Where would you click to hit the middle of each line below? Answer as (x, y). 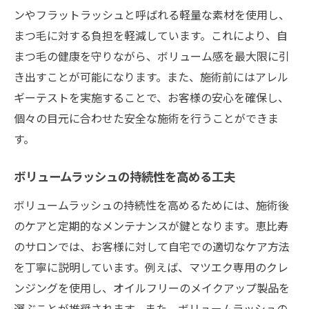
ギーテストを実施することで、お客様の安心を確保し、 (151, 97)
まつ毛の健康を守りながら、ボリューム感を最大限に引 (152, 56)
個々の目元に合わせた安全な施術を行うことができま (146, 118)
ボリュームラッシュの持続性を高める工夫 (124, 178)
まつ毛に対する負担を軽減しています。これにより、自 (151, 35)
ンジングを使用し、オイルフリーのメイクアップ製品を (152, 287)
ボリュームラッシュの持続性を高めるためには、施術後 (151, 205)
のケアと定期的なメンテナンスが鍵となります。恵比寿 (151, 225)
